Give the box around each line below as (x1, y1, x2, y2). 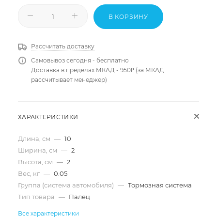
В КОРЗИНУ (108, 13, 149, 20)
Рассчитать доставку (31, 42, 94, 50)
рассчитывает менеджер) (31, 76, 107, 83)
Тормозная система (128, 181, 192, 189)
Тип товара (18, 192, 56, 201)
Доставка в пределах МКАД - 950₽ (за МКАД (31, 66, 164, 74)
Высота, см (18, 157, 54, 166)
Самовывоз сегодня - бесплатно (31, 56, 129, 64)
